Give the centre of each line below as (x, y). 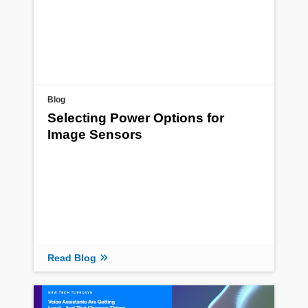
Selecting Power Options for (136, 118)
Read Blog (72, 257)
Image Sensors (95, 135)
